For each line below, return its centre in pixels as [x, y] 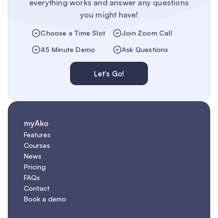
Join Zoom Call [147, 33]
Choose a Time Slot [73, 33]
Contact [37, 188]
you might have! [109, 15]
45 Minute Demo [68, 49]
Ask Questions [145, 49]
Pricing [35, 167]
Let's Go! [109, 73]
